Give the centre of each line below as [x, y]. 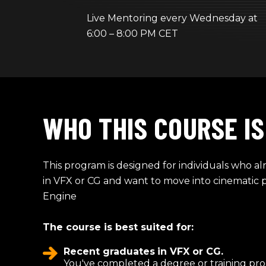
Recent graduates [109, 251]
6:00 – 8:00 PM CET [132, 34]
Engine [60, 196]
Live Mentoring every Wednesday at [172, 18]
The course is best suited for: [118, 227]
